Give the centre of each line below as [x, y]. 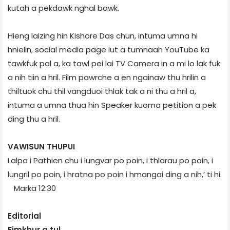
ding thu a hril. [34, 119]
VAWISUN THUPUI [41, 146]
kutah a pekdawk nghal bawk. [63, 8]
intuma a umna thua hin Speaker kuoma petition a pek [112, 105]
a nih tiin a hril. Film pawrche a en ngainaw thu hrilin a [107, 77]
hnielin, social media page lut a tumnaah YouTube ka [109, 49]
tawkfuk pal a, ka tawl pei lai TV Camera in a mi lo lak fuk [114, 63]
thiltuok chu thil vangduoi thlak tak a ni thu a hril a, [102, 91]
